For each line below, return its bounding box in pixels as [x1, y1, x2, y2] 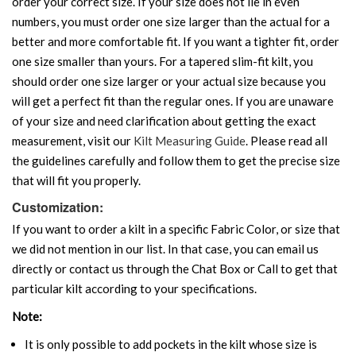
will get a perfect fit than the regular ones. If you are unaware [12, 93, 334, 108]
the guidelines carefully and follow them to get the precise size [12, 153, 340, 168]
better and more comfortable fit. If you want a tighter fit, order [12, 33, 339, 48]
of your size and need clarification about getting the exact [12, 113, 316, 128]
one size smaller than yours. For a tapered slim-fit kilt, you [12, 53, 313, 68]
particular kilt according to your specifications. [12, 281, 257, 296]
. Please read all [246, 133, 327, 148]
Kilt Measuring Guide [133, 133, 246, 148]
